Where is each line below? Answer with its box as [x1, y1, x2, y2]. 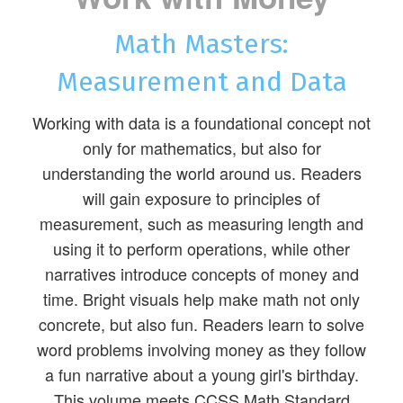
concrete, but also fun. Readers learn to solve [39, 312, 364, 336]
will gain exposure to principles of [83, 186, 320, 210]
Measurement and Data [56, 66, 347, 99]
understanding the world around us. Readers [41, 161, 362, 185]
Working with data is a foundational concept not [32, 111, 371, 135]
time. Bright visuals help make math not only [43, 287, 360, 311]
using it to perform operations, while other [53, 237, 350, 261]
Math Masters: [114, 28, 289, 61]
